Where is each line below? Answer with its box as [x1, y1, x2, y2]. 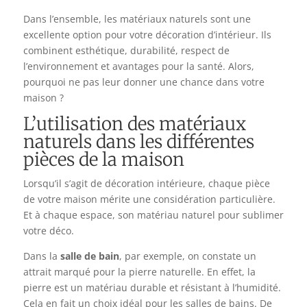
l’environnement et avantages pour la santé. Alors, [23, 60, 254, 73]
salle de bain [60, 249, 119, 263]
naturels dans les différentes [23, 130, 254, 153]
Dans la [23, 249, 60, 263]
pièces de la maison [23, 148, 184, 171]
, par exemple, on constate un [119, 249, 256, 263]
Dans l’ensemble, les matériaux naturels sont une [23, 12, 251, 26]
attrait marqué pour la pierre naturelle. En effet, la [23, 265, 256, 279]
